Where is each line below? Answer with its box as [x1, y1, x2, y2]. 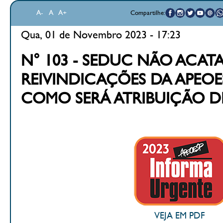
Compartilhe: [130, 9, 165, 17]
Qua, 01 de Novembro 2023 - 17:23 [21, 28, 181, 41]
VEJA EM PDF [154, 211, 205, 221]
